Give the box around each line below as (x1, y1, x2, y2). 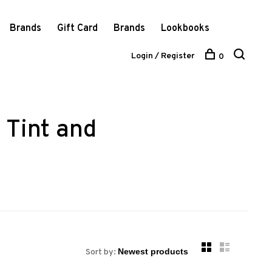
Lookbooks (160, 22, 209, 35)
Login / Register (131, 51, 195, 61)
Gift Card (56, 22, 98, 35)
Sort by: (86, 247, 116, 257)
